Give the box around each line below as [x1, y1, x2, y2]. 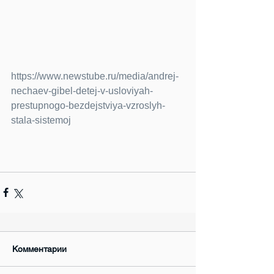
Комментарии [12, 243, 67, 254]
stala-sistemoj [11, 114, 71, 125]
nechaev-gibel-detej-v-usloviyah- [11, 85, 153, 96]
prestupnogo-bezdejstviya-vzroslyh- [11, 100, 165, 111]
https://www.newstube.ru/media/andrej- [11, 70, 179, 81]
